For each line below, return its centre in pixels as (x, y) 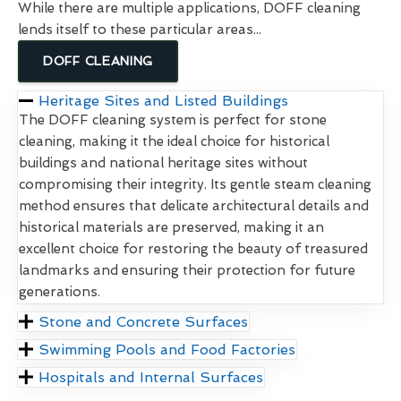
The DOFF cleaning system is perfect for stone (173, 120)
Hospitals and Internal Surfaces (151, 378)
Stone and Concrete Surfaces (144, 322)
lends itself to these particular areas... (140, 30)
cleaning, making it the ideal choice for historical (174, 142)
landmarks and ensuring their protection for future (187, 271)
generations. (60, 292)
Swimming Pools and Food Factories (167, 350)
